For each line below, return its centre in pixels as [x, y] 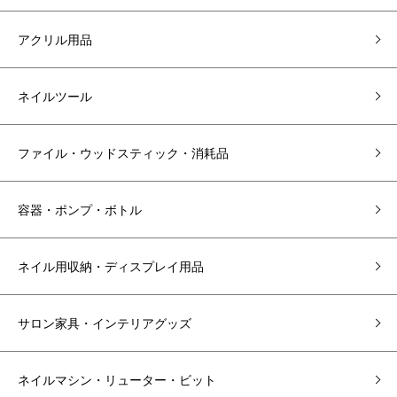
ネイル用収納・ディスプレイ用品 [111, 266]
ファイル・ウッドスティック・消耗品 [123, 152]
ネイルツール [55, 96]
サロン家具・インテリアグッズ [105, 323]
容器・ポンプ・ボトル [80, 209]
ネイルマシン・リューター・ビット [117, 379]
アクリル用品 [55, 39]
